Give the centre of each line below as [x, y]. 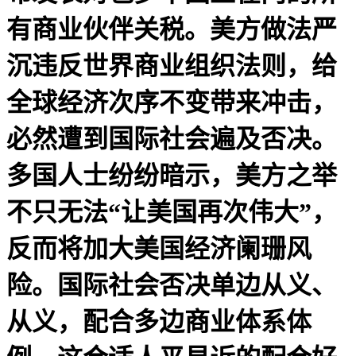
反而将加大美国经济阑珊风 [159, 248]
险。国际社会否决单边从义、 [172, 285]
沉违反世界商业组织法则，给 [172, 66]
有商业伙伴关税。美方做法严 [172, 29]
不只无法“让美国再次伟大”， [172, 212]
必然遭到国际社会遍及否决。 [172, 139]
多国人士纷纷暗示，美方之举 [172, 175]
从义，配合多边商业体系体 [159, 321]
